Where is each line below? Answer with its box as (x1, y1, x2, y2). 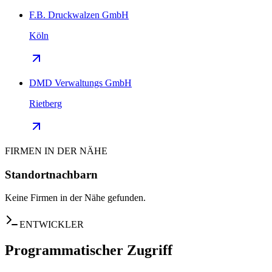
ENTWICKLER (19, 219, 84, 230)
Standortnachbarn (5, 168, 98, 181)
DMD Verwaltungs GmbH (29, 77, 132, 88)
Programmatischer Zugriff (5, 242, 172, 259)
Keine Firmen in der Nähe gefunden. (5, 192, 146, 203)
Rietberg (29, 98, 62, 109)
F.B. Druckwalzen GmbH (29, 9, 129, 20)
